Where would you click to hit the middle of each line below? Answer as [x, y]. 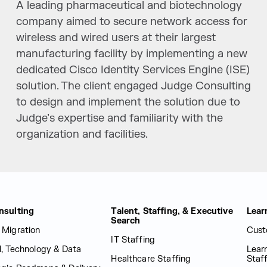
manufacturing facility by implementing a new [131, 54]
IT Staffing [133, 240]
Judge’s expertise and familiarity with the [119, 118]
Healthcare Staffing [151, 259]
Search [126, 221]
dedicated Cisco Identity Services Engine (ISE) [133, 70]
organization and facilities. [82, 134]
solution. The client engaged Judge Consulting [133, 86]
